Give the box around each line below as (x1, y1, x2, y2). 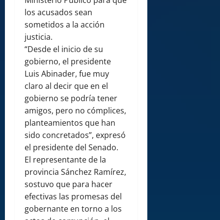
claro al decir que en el (25, 81, 108, 92)
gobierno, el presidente (25, 56, 111, 67)
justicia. (25, 31, 53, 43)
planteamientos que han (25, 117, 115, 129)
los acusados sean (25, 7, 92, 18)
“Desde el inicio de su (25, 44, 103, 55)
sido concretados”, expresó (25, 130, 126, 141)
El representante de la (25, 154, 106, 165)
